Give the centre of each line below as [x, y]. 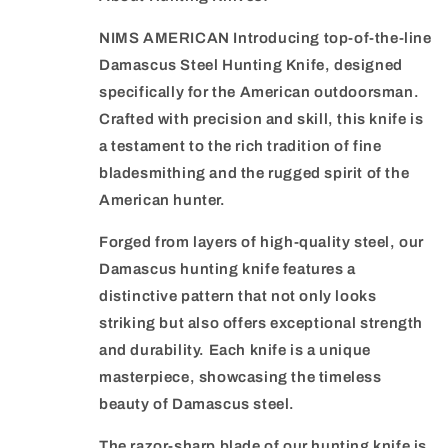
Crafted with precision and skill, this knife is [261, 119]
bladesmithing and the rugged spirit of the [254, 173]
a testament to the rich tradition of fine [240, 146]
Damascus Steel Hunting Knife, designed [251, 65]
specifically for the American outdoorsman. [259, 92]
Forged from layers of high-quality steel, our [262, 242]
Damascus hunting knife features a [227, 269]
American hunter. [162, 200]
